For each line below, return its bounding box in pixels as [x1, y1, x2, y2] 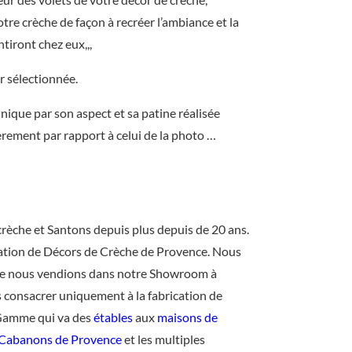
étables [93, 310, 133, 325]
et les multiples [121, 332, 205, 347]
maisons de [156, 310, 218, 325]
